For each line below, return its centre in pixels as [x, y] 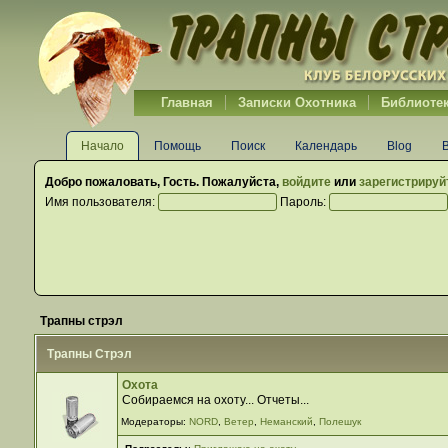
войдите [306, 182]
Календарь [325, 146]
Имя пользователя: [101, 202]
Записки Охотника [296, 102]
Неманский [287, 421]
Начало [102, 146]
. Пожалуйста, [238, 182]
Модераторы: [155, 421]
